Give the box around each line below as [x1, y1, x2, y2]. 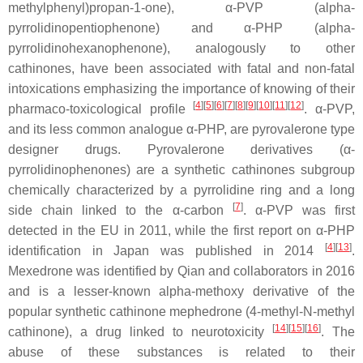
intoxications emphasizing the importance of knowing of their [8, 82, 355, 96]
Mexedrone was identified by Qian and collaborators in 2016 [8, 264, 355, 278]
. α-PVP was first [242, 203, 356, 217]
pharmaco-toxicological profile [8, 102, 194, 116]
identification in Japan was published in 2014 [8, 244, 325, 258]
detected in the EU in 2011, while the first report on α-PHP [8, 224, 355, 237]
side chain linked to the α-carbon [8, 203, 233, 217]
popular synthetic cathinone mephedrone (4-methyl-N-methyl [8, 305, 355, 318]
